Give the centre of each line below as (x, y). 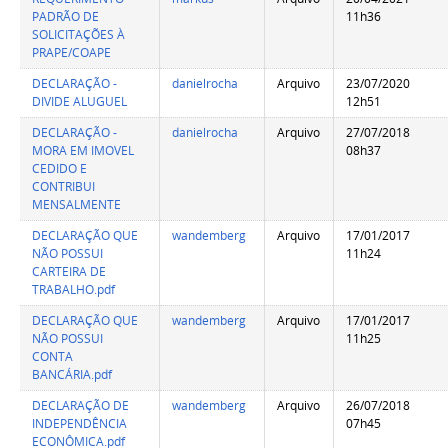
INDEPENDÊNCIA (80, 424)
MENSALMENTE (77, 205)
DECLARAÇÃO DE (81, 406)
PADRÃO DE (66, 17)
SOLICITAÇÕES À (79, 35)
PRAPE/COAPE (72, 53)
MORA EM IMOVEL (83, 151)
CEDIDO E (60, 169)
